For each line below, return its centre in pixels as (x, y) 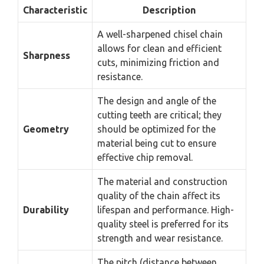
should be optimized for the (156, 129)
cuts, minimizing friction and (158, 63)
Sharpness (47, 56)
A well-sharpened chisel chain (160, 34)
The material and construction (162, 182)
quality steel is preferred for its (163, 224)
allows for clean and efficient (159, 49)
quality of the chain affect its (159, 196)
